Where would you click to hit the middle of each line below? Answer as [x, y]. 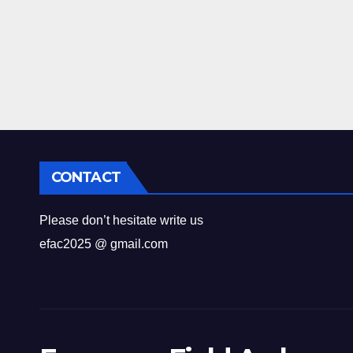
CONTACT [86, 178]
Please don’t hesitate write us [121, 221]
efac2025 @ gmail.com [104, 244]
